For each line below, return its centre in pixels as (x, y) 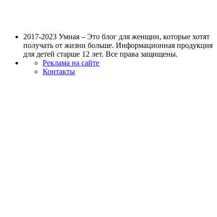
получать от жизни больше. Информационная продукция (118, 45)
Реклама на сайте (71, 62)
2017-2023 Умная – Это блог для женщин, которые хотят (116, 36)
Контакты (59, 71)
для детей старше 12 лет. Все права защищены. (101, 54)
